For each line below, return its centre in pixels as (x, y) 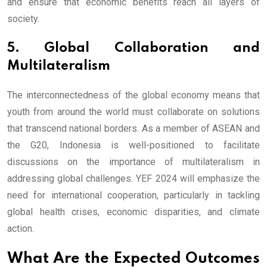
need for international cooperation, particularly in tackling (133, 195)
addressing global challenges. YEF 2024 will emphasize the (133, 179)
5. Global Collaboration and (133, 49)
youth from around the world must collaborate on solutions (133, 112)
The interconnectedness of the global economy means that (133, 95)
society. (23, 19)
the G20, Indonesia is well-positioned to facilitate (133, 145)
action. (21, 229)
